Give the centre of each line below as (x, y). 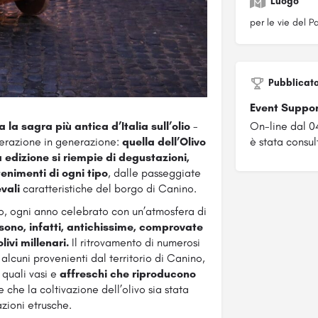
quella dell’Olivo (164, 142)
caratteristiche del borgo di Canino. (109, 189)
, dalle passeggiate (154, 173)
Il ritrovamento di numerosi (135, 243)
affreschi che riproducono (127, 274)
